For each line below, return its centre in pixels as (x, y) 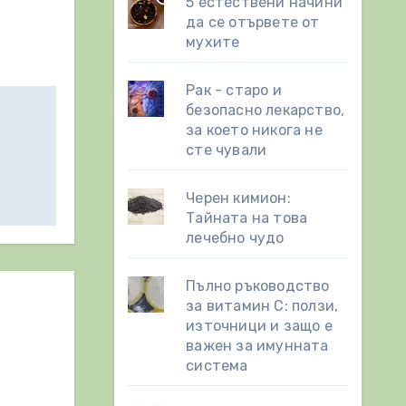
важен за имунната (257, 346)
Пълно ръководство (258, 286)
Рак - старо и (234, 90)
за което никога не (254, 130)
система (217, 366)
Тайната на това (247, 218)
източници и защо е (259, 326)
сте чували (227, 150)
